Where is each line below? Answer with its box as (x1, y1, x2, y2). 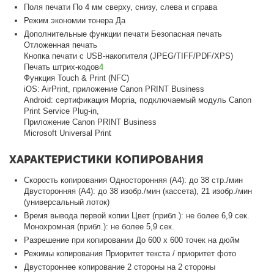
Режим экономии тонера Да (24, 15, 126, 25)
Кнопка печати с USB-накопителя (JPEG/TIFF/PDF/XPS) (24, 51, 234, 61)
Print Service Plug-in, (24, 106, 100, 116)
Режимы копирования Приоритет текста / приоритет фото (24, 248, 237, 258)
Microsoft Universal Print (24, 128, 112, 138)
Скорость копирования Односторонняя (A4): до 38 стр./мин (24, 175, 243, 185)
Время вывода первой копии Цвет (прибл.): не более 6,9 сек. (24, 210, 250, 220)
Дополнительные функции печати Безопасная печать (24, 29, 223, 39)
